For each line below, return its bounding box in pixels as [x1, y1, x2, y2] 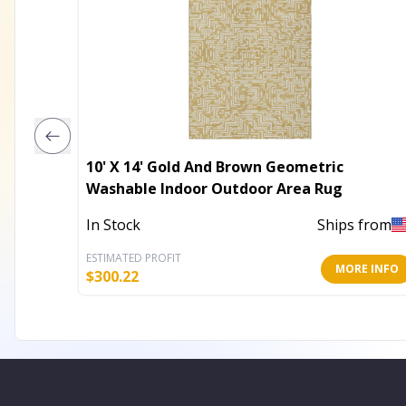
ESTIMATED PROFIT [86, 249, 181, 266]
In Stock [86, 215, 140, 236]
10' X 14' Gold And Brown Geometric [86, 156, 343, 177]
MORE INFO [335, 260, 399, 276]
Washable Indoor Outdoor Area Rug [86, 178, 343, 198]
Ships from [317, 215, 391, 236]
